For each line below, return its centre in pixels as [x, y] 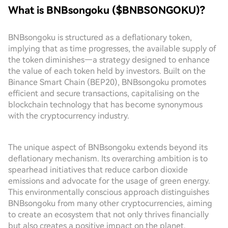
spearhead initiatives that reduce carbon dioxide [98, 170]
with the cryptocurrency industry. [69, 116]
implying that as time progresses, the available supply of [112, 49]
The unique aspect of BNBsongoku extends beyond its [108, 147]
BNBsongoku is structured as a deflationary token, [100, 37]
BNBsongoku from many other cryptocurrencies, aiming [110, 203]
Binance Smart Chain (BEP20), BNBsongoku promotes [107, 82]
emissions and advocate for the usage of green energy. [109, 181]
